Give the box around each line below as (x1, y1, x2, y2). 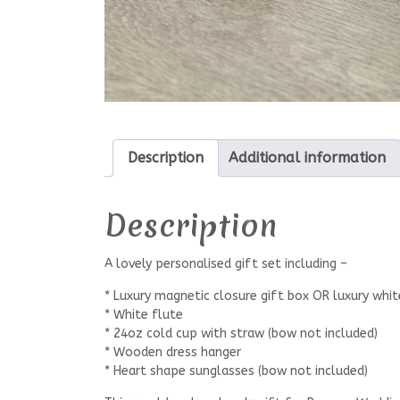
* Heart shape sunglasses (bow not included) (104, 362, 368, 379)
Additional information (229, 149, 386, 166)
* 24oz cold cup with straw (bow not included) (104, 325, 378, 341)
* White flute (104, 306, 183, 322)
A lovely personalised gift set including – (104, 255, 347, 271)
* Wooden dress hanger (104, 344, 241, 360)
